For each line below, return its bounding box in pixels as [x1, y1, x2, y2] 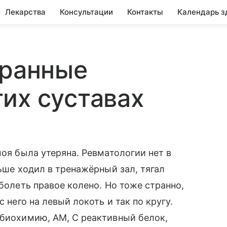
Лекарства [5, 7, 46, 17]
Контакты [127, 7, 163, 17]
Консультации [60, 7, 113, 17]
